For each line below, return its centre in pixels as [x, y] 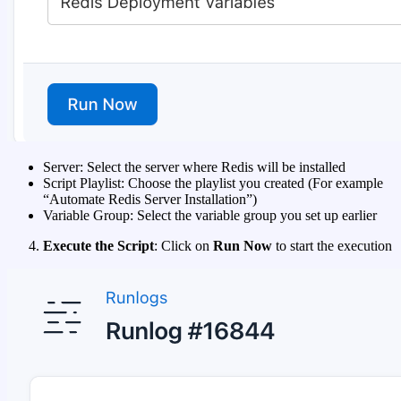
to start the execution [332, 246]
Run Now [243, 246]
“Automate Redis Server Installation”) [150, 200]
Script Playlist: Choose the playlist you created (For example [213, 183]
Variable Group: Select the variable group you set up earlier [210, 216]
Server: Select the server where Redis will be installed [194, 167]
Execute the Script [98, 246]
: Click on [183, 246]
